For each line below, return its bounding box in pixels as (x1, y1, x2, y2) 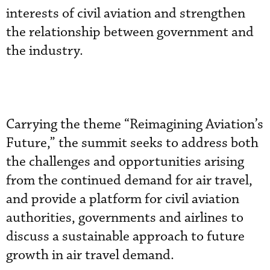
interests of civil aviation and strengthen (6, 4, 245, 22)
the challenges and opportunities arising (6, 152, 244, 171)
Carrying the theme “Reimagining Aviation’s (6, 115, 263, 133)
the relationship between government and (6, 23, 254, 41)
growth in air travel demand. (6, 246, 174, 264)
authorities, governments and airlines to (6, 209, 243, 227)
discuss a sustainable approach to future (6, 227, 245, 245)
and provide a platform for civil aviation (6, 190, 239, 208)
